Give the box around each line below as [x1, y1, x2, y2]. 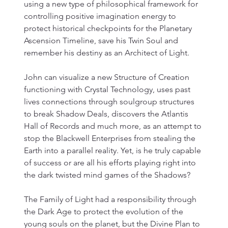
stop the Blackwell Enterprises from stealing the [24, 133, 197, 143]
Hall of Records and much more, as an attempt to [24, 121, 204, 131]
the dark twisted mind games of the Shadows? [24, 169, 190, 180]
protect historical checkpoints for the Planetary [24, 23, 194, 33]
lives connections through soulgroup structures [24, 96, 196, 106]
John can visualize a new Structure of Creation [24, 72, 191, 82]
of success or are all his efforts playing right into [24, 157, 198, 167]
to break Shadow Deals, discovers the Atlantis [24, 108, 190, 119]
